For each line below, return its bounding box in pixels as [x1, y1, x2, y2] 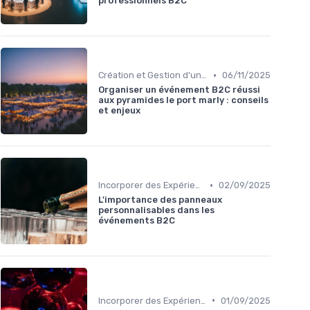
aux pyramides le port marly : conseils [98, 95, 268, 106]
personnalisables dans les [98, 205, 215, 216]
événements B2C [98, 215, 175, 226]
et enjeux [98, 105, 140, 116]
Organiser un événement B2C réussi [98, 84, 260, 95]
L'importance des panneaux [98, 194, 222, 206]
